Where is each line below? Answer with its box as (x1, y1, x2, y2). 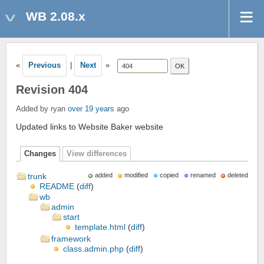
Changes (24, 149, 56, 158)
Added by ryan (16, 104, 68, 114)
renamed (190, 171, 216, 179)
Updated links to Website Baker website (16, 122, 163, 132)
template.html (75, 222, 126, 232)
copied (160, 171, 179, 179)
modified (124, 171, 148, 179)
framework (51, 234, 91, 244)
